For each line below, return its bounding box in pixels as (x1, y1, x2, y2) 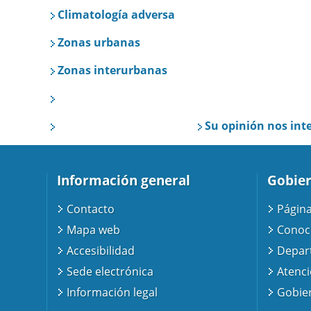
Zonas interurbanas (58, 62, 167, 78)
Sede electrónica (67, 264, 154, 280)
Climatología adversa (58, 7, 175, 22)
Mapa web (67, 222, 121, 238)
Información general (57, 171, 191, 190)
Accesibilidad (67, 243, 135, 259)
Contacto (67, 201, 115, 217)
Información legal (67, 285, 158, 301)
